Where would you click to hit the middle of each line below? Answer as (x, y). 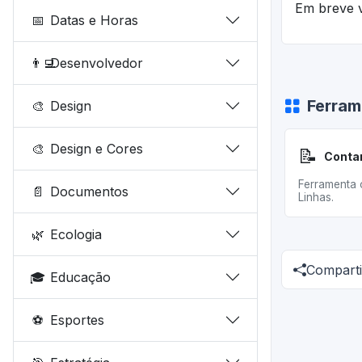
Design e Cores (97, 148)
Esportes (78, 320)
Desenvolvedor (97, 63)
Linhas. (316, 197)
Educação (81, 277)
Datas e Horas (95, 20)
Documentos (90, 191)
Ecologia (76, 234)
